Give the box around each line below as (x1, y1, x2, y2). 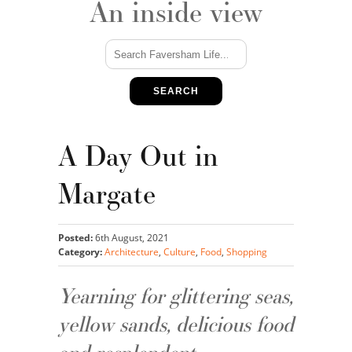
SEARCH (153, 86, 199, 97)
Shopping (226, 245, 267, 259)
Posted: (58, 231, 93, 245)
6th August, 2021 (93, 231, 169, 245)
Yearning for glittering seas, (58, 281, 293, 311)
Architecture (104, 245, 159, 259)
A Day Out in (58, 136, 218, 176)
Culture (163, 245, 196, 259)
